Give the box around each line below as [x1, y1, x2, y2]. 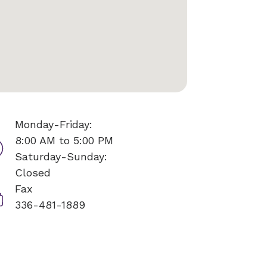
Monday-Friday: [14, 118, 92, 131]
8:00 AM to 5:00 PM [14, 134, 113, 147]
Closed [14, 166, 51, 179]
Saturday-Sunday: [14, 150, 107, 163]
